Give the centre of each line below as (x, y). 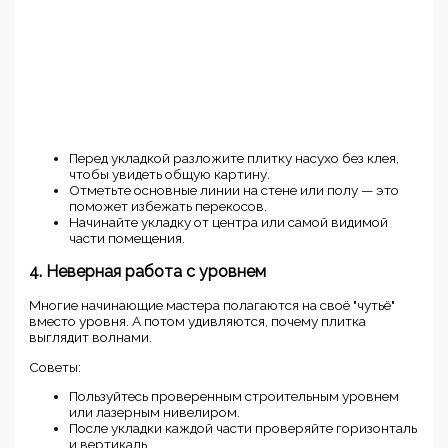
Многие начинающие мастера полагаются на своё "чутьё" (212, 305)
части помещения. (127, 238)
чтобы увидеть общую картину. (170, 174)
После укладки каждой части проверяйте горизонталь (243, 428)
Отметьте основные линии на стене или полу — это (234, 190)
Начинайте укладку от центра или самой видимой (229, 222)
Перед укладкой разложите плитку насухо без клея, (234, 158)
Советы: (55, 366)
